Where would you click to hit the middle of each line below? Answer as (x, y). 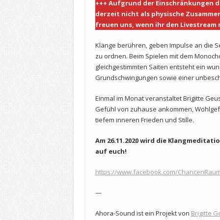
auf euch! (111, 151)
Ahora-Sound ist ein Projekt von (143, 213)
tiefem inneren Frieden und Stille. (144, 120)
